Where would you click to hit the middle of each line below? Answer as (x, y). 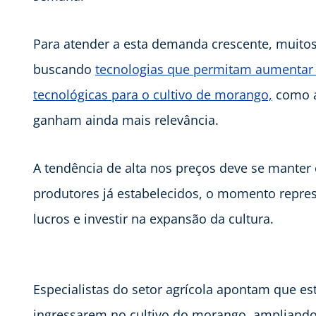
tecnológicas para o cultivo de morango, (153, 94)
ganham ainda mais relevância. (126, 120)
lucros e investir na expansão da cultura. (153, 218)
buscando (64, 69)
